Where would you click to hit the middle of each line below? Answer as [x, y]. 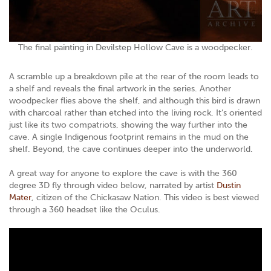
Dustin [227, 186]
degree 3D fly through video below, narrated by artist [112, 186]
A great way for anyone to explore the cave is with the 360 [123, 174]
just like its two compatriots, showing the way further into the [128, 125]
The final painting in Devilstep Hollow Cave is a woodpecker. [135, 48]
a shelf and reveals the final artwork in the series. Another [120, 89]
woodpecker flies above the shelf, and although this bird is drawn [135, 101]
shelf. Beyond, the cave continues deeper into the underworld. [131, 149]
